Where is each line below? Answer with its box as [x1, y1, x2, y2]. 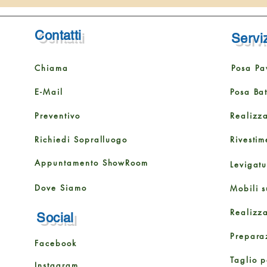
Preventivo [35, 110, 80, 122]
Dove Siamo [35, 182, 87, 194]
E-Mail [35, 86, 63, 98]
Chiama [35, 63, 69, 74]
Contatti [35, 28, 82, 44]
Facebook [35, 238, 77, 249]
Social [36, 210, 74, 226]
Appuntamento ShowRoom [35, 157, 149, 169]
